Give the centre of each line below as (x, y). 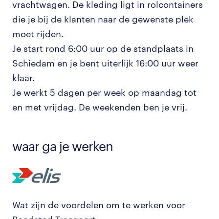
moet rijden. (38, 34)
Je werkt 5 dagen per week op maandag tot (104, 92)
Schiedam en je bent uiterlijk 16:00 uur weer (105, 63)
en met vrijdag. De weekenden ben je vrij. (100, 107)
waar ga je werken (63, 146)
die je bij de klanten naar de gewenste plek (103, 19)
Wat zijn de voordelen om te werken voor (99, 205)
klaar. (23, 78)
